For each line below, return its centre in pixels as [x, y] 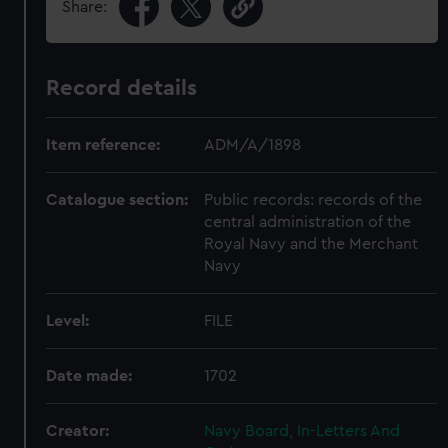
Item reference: [103, 145]
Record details [122, 88]
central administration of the [308, 222]
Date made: [89, 376]
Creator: [78, 431]
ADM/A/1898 [253, 145]
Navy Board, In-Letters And [302, 431]
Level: [68, 321]
